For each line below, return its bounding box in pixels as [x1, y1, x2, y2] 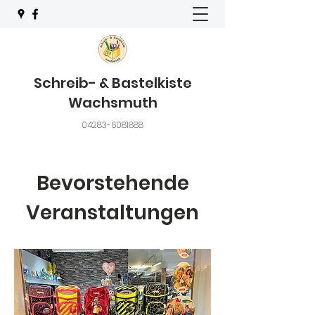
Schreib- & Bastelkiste [33, 73, 192, 93]
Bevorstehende [36, 169, 189, 197]
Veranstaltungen [26, 199, 199, 226]
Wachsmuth [67, 93, 157, 112]
